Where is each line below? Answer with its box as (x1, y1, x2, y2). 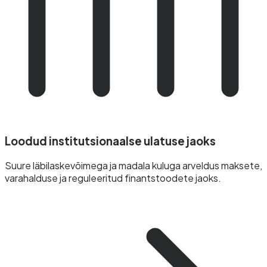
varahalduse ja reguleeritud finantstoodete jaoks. (5, 171, 221, 184)
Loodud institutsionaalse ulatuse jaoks (5, 134, 216, 148)
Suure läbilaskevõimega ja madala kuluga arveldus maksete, (5, 159, 262, 172)
